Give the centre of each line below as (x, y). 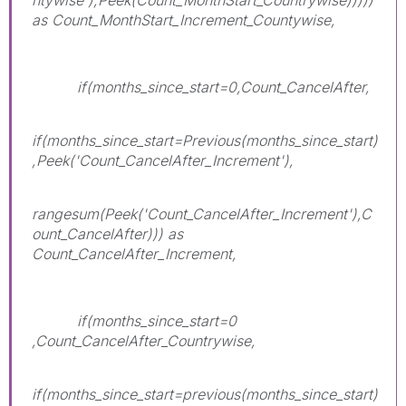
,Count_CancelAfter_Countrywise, (144, 340)
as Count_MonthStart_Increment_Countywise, (184, 19)
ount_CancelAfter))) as (107, 233)
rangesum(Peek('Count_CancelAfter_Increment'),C (202, 213)
